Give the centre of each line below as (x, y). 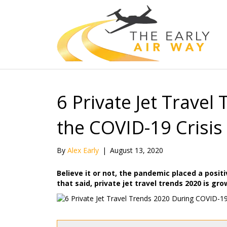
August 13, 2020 (137, 150)
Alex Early (83, 150)
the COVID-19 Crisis (140, 127)
